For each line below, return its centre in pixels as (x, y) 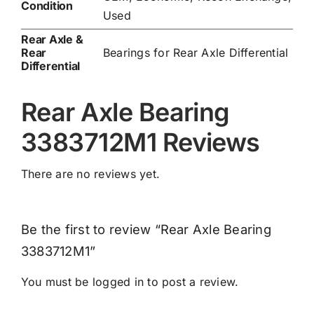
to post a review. (191, 282)
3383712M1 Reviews (140, 143)
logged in (118, 282)
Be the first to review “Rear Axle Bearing (146, 230)
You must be (56, 282)
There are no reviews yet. (90, 174)
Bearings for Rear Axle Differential (196, 53)
